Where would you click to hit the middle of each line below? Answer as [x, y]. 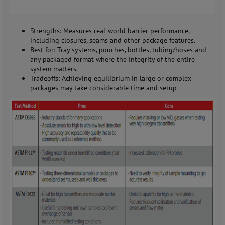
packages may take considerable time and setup [103, 88]
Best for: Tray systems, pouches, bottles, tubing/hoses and [118, 50]
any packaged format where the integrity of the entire [113, 60]
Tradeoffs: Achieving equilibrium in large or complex [111, 79]
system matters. [54, 69]
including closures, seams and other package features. [113, 40]
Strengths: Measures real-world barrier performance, [110, 31]
